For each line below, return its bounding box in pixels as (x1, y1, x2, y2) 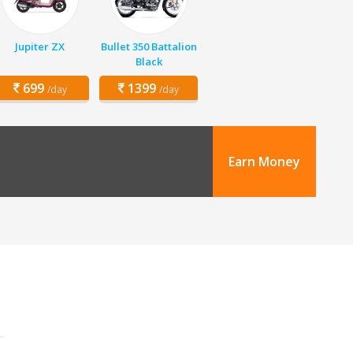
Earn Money (229, 153, 300, 170)
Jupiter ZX (15, 39, 65, 54)
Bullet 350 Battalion (100, 39, 197, 54)
